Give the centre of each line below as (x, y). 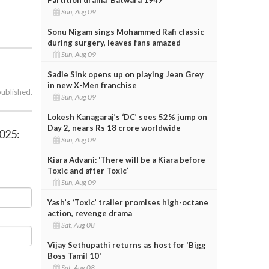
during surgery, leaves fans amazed (114, 42)
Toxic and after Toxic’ (88, 170)
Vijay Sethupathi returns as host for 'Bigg (126, 245)
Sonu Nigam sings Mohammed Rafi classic (125, 32)
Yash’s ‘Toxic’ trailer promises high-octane (128, 202)
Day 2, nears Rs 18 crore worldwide (114, 128)
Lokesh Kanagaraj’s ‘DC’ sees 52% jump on (127, 117)
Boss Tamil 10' (74, 255)
